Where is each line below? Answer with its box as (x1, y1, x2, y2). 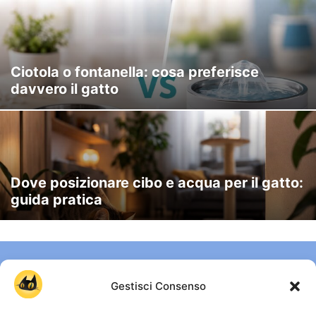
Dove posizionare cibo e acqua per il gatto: (11, 174, 303, 191)
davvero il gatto (11, 80, 119, 97)
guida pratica (11, 191, 102, 208)
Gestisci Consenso (110, 279, 206, 293)
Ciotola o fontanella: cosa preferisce (11, 63, 259, 80)
